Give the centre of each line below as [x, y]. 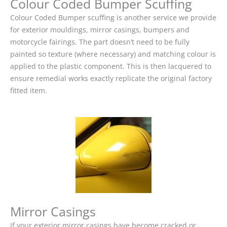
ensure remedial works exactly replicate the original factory [111, 78]
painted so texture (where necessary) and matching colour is [113, 54]
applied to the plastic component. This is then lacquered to [111, 66]
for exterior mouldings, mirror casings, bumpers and [100, 29]
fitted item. [29, 90]
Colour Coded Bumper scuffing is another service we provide [113, 17]
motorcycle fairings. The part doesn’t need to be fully [100, 42]
